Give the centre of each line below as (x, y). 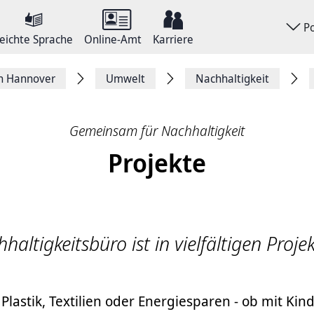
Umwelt (125, 78)
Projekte (157, 163)
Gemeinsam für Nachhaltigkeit (157, 131)
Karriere (173, 39)
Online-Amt (113, 39)
